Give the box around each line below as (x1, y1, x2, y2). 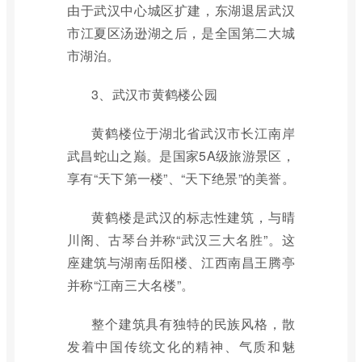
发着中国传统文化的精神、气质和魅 (67, 337, 295, 356)
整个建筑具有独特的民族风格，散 (91, 314, 295, 333)
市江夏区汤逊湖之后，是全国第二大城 (67, 23, 295, 42)
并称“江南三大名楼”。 (67, 276, 195, 294)
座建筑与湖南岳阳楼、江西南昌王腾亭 (67, 253, 295, 271)
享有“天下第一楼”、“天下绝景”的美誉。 (67, 169, 295, 187)
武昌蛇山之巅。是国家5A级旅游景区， (67, 146, 295, 165)
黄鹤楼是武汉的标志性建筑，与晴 (91, 208, 295, 226)
